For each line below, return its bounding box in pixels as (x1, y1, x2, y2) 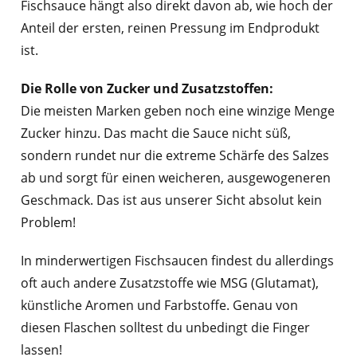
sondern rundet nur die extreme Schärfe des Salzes (20, 147, 329, 165)
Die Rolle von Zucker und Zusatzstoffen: (20, 80, 273, 98)
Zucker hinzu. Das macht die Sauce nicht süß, (20, 124, 291, 143)
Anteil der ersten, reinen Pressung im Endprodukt (20, 19, 320, 37)
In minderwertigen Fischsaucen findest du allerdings (20, 252, 334, 270)
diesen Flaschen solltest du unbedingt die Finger (20, 319, 310, 337)
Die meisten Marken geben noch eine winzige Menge (20, 102, 335, 120)
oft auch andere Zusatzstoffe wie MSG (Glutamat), (20, 274, 319, 292)
